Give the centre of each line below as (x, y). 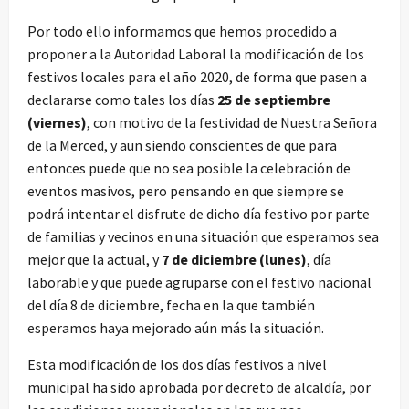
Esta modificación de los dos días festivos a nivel (177, 365)
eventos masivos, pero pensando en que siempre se (186, 191)
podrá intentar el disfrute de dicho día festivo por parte (199, 214)
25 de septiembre (273, 100)
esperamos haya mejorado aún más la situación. (176, 328)
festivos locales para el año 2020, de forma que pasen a (197, 77)
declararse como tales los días (121, 100)
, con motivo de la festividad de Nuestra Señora (232, 123)
